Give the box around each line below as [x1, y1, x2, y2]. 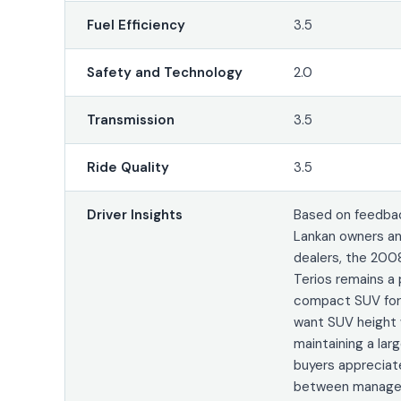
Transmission [86, 110, 175, 129]
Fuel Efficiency [86, 15, 185, 34]
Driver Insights [86, 205, 183, 224]
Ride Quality [86, 158, 169, 176]
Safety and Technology [86, 63, 243, 81]
